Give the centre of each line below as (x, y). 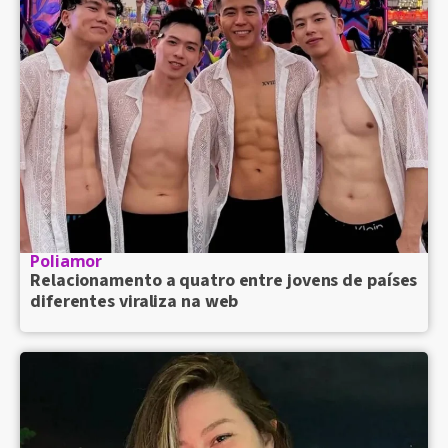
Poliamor (66, 261)
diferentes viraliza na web (134, 302)
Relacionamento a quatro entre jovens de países (224, 281)
